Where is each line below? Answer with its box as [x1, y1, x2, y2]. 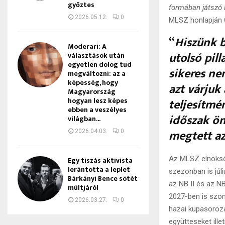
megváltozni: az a [68, 68, 126, 79]
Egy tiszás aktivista [68, 155, 133, 166]
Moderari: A [68, 41, 106, 52]
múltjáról [68, 182, 98, 193]
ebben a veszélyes [68, 104, 127, 116]
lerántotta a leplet [68, 164, 130, 175]
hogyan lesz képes [68, 95, 128, 106]
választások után [68, 50, 125, 61]
